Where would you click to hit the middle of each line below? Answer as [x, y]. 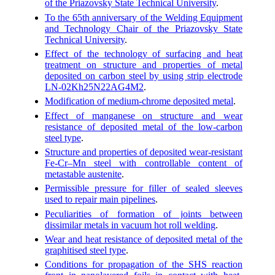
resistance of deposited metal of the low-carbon [144, 126]
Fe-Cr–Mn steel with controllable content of [144, 163]
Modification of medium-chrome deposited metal [139, 101]
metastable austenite [83, 174]
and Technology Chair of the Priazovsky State [144, 28]
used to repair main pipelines [100, 199]
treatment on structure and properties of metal [144, 64]
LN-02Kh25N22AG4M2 [94, 87]
